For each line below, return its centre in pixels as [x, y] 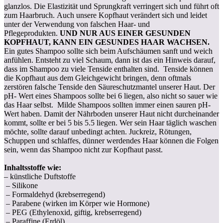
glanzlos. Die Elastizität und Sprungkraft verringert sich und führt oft [111, 6]
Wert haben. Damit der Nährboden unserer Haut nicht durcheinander [111, 113]
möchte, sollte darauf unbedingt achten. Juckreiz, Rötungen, [98, 131]
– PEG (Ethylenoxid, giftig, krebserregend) [73, 212]
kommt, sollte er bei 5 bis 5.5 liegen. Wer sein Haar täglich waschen [110, 122]
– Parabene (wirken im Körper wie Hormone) [77, 203]
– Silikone [21, 185]
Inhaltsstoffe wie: [34, 167]
